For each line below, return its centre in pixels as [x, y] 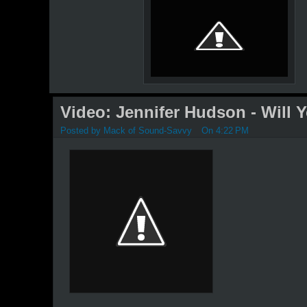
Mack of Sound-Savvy [148, 131]
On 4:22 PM [225, 131]
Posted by [82, 131]
